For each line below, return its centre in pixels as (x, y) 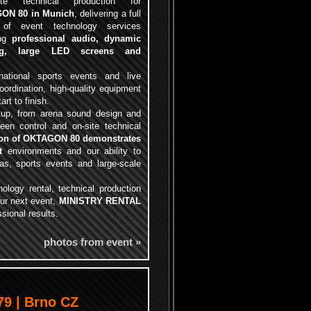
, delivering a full (108, 14)
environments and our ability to (72, 151)
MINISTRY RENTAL (100, 201)
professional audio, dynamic (77, 39)
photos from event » (92, 242)
